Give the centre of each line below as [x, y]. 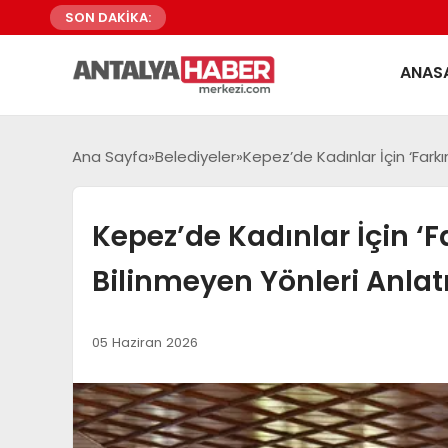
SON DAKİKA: [108, 17]
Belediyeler [195, 156]
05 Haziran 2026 [144, 343]
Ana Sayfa [110, 156]
